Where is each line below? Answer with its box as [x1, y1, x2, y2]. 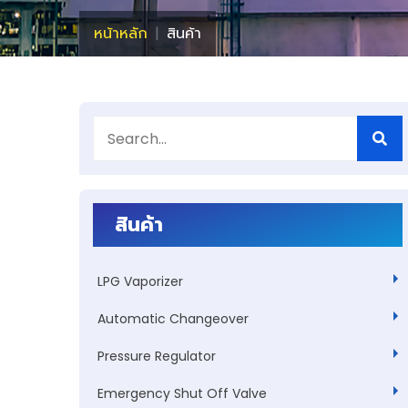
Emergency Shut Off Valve [97, 384, 267, 403]
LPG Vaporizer [97, 272, 183, 291]
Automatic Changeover [97, 310, 249, 328]
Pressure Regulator [97, 347, 216, 365]
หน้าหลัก [94, 23, 148, 44]
